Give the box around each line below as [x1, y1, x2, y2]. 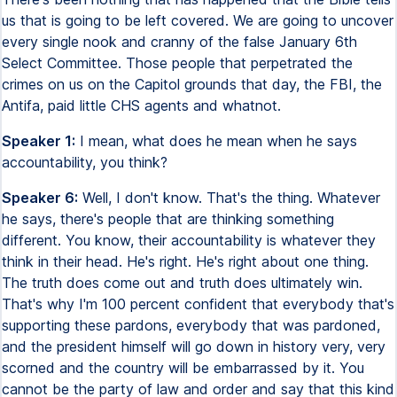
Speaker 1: [2, 132, 75, 150]
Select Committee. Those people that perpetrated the [2, 54, 353, 72]
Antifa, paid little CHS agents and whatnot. [2, 97, 281, 114]
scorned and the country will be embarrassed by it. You [2, 359, 364, 377]
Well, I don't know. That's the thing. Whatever [78, 189, 380, 206]
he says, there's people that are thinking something [2, 210, 334, 228]
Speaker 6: [2, 189, 78, 206]
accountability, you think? [2, 153, 167, 171]
